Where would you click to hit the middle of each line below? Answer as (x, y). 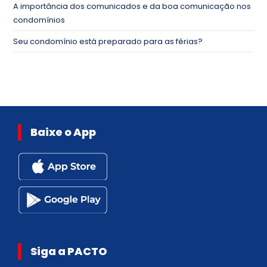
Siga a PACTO (69, 252)
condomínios (39, 20)
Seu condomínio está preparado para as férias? (108, 42)
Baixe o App (63, 132)
